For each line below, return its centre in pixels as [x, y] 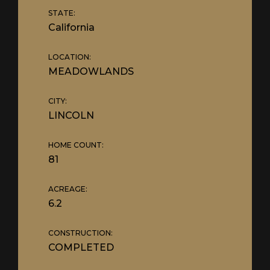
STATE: [62, 13]
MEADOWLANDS [91, 71]
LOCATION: [70, 57]
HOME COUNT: [76, 145]
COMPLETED [81, 247]
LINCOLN [71, 115]
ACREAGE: [68, 189]
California [71, 27]
